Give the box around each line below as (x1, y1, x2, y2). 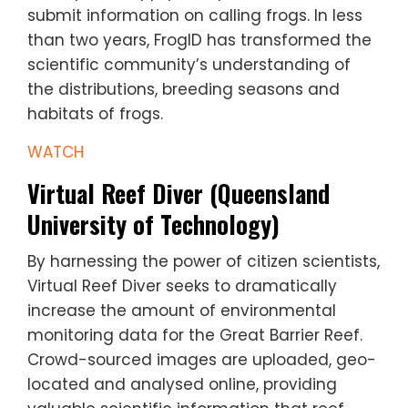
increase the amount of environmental (27, 300, 336, 322)
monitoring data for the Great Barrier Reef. (27, 324, 362, 347)
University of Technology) (27, 207, 280, 243)
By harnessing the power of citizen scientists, (27, 250, 380, 273)
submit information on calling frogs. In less (27, 5, 362, 27)
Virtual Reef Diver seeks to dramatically (27, 275, 337, 298)
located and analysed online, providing (27, 373, 337, 396)
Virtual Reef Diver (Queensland (27, 176, 330, 212)
